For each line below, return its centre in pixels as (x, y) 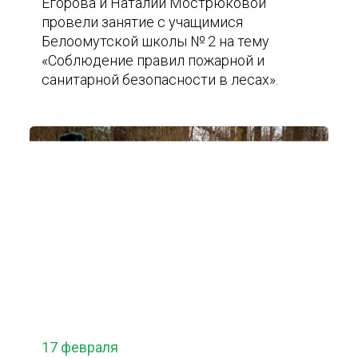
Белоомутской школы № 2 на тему (156, 41)
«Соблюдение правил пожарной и (153, 60)
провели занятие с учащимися (143, 22)
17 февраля (80, 347)
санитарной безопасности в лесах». (160, 80)
